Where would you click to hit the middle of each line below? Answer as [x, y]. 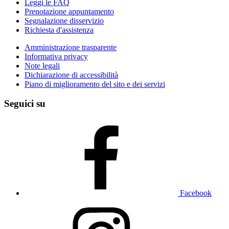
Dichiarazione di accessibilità [71, 75]
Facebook [196, 193]
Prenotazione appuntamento [69, 11]
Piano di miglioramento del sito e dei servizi [95, 84]
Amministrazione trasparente [71, 47]
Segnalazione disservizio [64, 20]
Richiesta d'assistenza [59, 30]
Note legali [42, 65]
